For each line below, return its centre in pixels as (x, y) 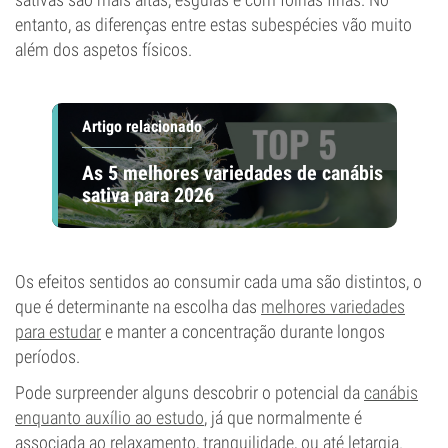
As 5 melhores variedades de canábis (232, 172)
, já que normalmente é (283, 417)
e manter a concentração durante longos (243, 331)
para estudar (58, 331)
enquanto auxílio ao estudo (109, 417)
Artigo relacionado (141, 126)
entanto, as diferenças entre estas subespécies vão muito (213, 24)
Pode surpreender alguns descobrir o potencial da (189, 392)
